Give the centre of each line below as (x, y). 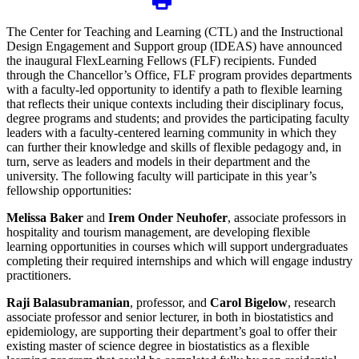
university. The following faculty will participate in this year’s (161, 175)
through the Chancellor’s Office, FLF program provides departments (179, 75)
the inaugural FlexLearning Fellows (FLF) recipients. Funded (161, 60)
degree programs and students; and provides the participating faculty (178, 118)
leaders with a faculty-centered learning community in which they (171, 132)
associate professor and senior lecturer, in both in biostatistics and (170, 317)
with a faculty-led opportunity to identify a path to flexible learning (174, 89)
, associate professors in (287, 217)
